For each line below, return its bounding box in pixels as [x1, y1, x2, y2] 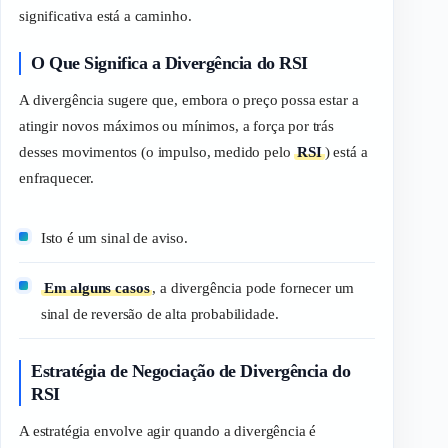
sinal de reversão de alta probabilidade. [40, 305, 279, 322]
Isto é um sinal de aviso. [40, 229, 188, 246]
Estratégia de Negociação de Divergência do [31, 360, 351, 381]
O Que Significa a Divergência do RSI [31, 52, 308, 73]
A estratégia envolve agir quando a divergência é [19, 423, 317, 440]
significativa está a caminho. [19, 8, 192, 25]
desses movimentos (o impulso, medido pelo [19, 144, 295, 161]
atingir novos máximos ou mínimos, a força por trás [19, 118, 334, 135]
